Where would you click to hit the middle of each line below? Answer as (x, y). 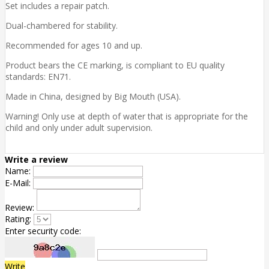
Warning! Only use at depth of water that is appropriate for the (127, 116)
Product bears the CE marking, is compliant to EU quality (115, 65)
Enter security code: (43, 231)
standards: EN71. (38, 76)
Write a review (36, 159)
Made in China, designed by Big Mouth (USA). (93, 96)
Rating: (18, 219)
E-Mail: (18, 183)
